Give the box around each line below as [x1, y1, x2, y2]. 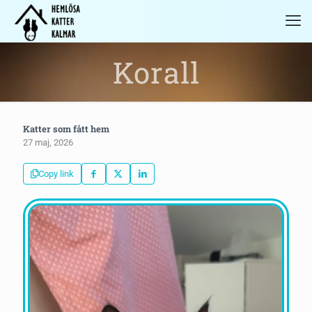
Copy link [38, 169, 74, 179]
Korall [112, 53, 200, 91]
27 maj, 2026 [23, 137, 73, 148]
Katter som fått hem [23, 123, 109, 135]
